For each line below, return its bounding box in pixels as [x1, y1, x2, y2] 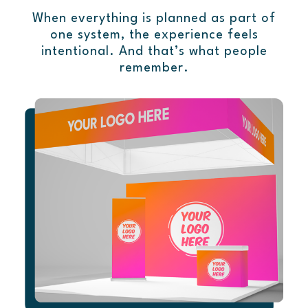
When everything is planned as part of [32, 12, 276, 25]
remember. [119, 62, 189, 75]
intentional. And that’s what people [41, 45, 267, 58]
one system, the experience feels [49, 29, 258, 42]
